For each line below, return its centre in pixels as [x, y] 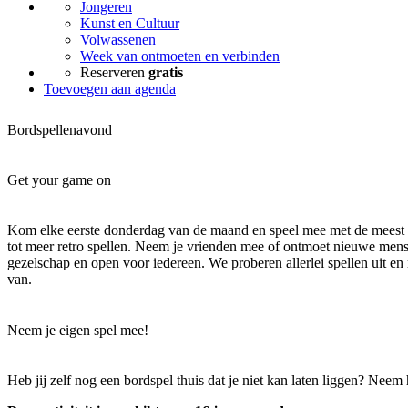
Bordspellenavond [60, 129]
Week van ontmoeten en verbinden [180, 56]
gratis [166, 72]
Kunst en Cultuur [130, 23]
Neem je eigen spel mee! [78, 330]
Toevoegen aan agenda [110, 89]
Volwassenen [118, 40]
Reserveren [114, 72]
